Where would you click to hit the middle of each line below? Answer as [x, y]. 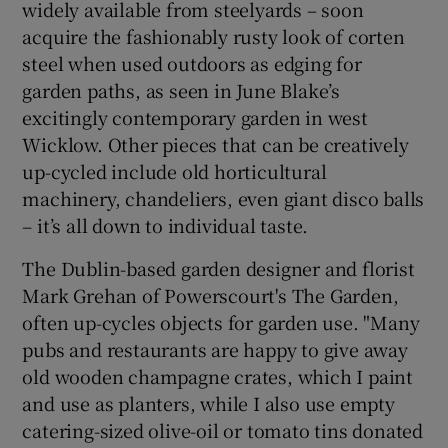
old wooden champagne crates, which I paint [218, 375]
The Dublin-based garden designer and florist [218, 267]
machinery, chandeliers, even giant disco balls [223, 197]
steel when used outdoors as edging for [192, 62]
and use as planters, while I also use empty [208, 402]
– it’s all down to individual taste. [165, 224]
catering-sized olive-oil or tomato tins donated [223, 429]
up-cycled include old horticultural [174, 170]
